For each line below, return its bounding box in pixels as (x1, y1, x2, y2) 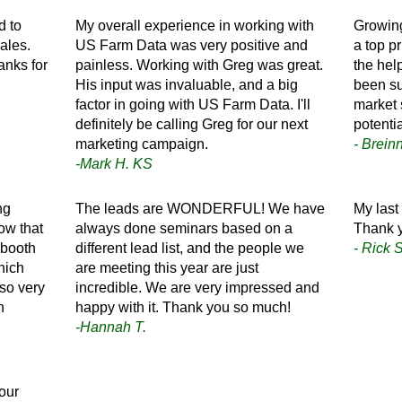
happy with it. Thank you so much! (75, 299, 292, 315)
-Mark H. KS (75, 155, 153, 171)
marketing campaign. (75, 135, 209, 152)
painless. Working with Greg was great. (75, 57, 324, 73)
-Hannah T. (75, 319, 147, 335)
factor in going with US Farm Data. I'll (75, 96, 311, 112)
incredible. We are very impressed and (75, 279, 320, 295)
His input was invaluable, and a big (75, 76, 299, 92)
